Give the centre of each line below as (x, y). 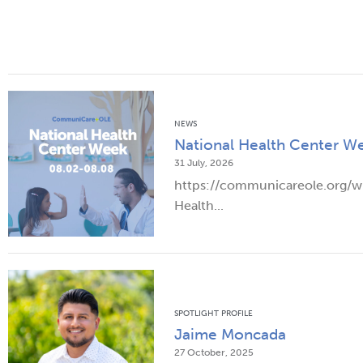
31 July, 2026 (204, 163)
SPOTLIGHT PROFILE (214, 313)
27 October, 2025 (214, 352)
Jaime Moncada (230, 334)
